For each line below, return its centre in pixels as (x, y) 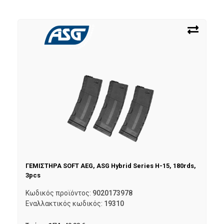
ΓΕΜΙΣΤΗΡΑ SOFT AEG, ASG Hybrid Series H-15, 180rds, (111, 165)
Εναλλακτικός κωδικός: (65, 203)
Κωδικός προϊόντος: (59, 193)
